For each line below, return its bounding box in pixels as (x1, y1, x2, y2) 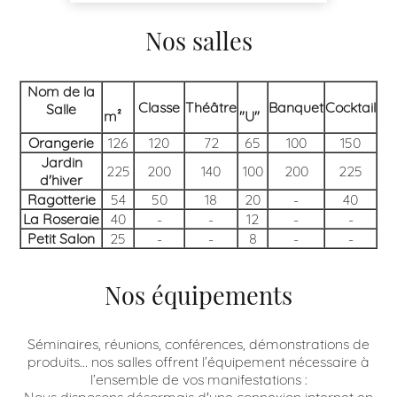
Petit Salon (27, 229, 95, 247)
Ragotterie (27, 190, 96, 208)
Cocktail (325, 97, 376, 116)
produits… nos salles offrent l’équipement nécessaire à (27, 352, 370, 370)
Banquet (269, 97, 323, 116)
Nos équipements (105, 278, 292, 311)
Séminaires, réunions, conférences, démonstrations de (27, 334, 370, 353)
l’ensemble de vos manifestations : (90, 370, 307, 388)
